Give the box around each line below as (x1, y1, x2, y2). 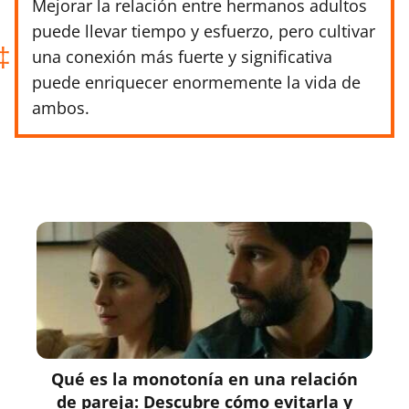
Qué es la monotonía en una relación (51, 367, 358, 390)
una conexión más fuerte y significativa (32, 45, 332, 68)
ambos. (32, 96, 89, 119)
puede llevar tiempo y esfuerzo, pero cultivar (32, 19, 375, 42)
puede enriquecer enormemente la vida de (32, 70, 361, 93)
